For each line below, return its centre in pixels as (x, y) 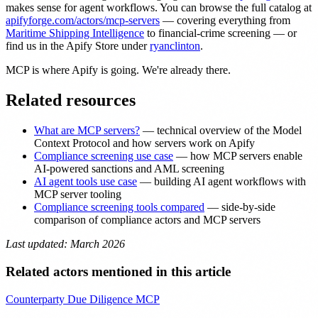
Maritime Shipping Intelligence (75, 33)
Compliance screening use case (104, 156)
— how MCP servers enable (238, 156)
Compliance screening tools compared (119, 207)
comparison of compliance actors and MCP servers (147, 220)
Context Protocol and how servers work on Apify (144, 143)
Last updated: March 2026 (65, 244)
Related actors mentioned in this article (118, 271)
